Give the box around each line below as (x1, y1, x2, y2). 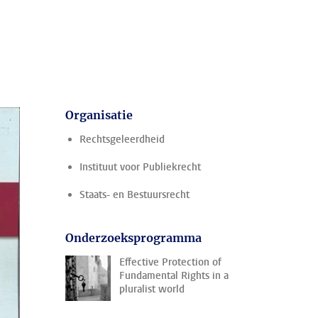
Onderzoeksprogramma (65, 231, 202, 245)
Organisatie (65, 108, 133, 122)
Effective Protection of (119, 256, 221, 269)
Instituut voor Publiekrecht (79, 160, 201, 174)
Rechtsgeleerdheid (79, 133, 165, 146)
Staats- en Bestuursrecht (79, 188, 190, 202)
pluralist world (119, 283, 185, 296)
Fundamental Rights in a (119, 269, 229, 283)
